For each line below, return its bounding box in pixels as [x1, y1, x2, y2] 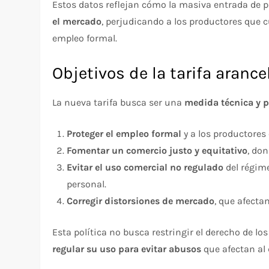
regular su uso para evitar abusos [52, 243, 202, 255]
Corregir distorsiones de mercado [67, 195, 215, 207]
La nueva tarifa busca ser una [52, 96, 185, 108]
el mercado [52, 15, 102, 27]
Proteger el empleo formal [67, 127, 182, 139]
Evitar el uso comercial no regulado [67, 161, 224, 173]
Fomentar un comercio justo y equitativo [67, 144, 248, 156]
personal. [67, 178, 107, 190]
